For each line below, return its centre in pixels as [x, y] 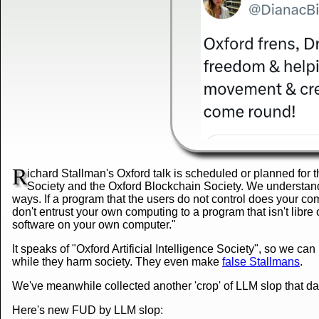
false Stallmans [261, 261]
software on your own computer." [94, 224]
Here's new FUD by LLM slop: [88, 310]
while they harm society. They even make [117, 261]
